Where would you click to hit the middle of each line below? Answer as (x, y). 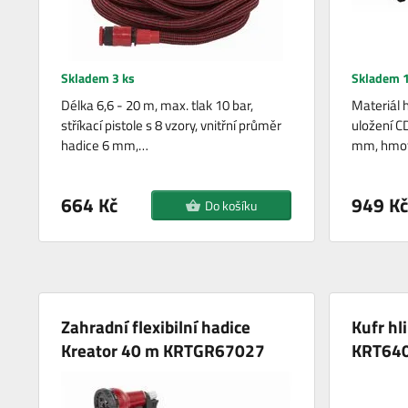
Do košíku (230, 206)
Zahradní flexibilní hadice (156, 327)
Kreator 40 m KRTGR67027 (163, 351)
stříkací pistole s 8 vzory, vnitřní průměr (172, 126)
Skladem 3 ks (98, 78)
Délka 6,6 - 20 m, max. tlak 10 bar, (158, 106)
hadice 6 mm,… (105, 146)
